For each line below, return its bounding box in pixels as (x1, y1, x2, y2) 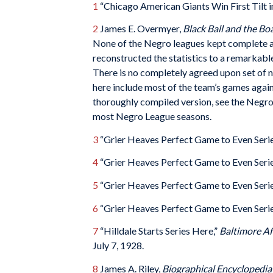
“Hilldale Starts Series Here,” (98, 225, 219, 237)
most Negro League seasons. (93, 110, 211, 122)
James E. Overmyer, (98, 23, 183, 35)
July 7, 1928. (93, 239, 144, 252)
